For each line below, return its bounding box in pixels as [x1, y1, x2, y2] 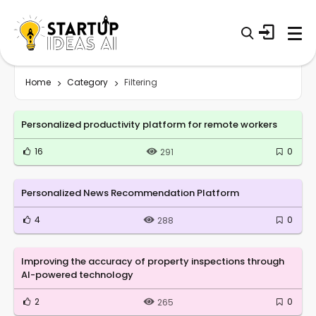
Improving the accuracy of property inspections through [21, 254, 284, 268]
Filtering [124, 75, 157, 88]
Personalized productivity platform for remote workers [21, 117, 277, 131]
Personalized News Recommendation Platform [21, 186, 239, 200]
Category [67, 75, 108, 88]
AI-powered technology [21, 267, 133, 281]
